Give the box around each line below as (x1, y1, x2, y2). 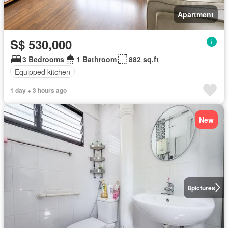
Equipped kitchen (15, 66, 70, 77)
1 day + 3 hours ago (10, 85, 67, 95)
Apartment (178, 9, 214, 19)
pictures (191, 183, 215, 192)
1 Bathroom (76, 54, 117, 64)
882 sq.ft (129, 54, 159, 64)
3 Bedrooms (22, 54, 64, 64)
